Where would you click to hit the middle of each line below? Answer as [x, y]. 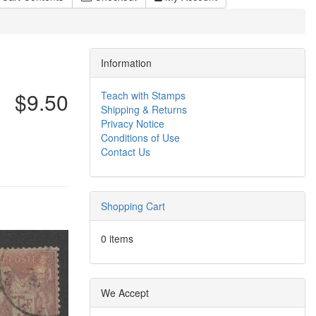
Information [126, 63]
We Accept [125, 293]
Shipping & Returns [144, 109]
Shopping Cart [133, 206]
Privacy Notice [133, 123]
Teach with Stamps [143, 95]
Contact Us [126, 152]
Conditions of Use [140, 138]
